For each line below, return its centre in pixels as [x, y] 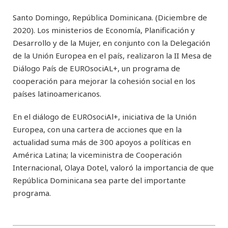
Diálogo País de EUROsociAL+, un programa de [96, 68]
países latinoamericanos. [57, 93]
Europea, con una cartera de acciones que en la [97, 129]
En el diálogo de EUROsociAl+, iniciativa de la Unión [105, 116]
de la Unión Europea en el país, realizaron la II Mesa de [112, 55]
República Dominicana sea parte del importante [99, 180]
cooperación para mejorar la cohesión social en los [104, 81]
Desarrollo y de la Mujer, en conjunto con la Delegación [111, 42]
